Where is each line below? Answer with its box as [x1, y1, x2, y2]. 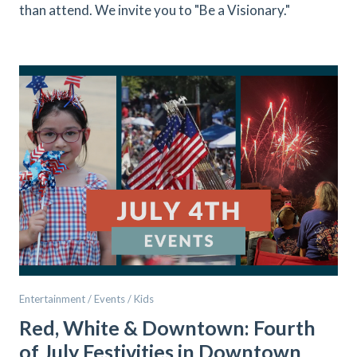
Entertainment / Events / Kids [19, 292, 154, 305]
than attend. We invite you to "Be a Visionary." [19, 2, 290, 18]
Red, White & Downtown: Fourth [19, 316, 316, 339]
